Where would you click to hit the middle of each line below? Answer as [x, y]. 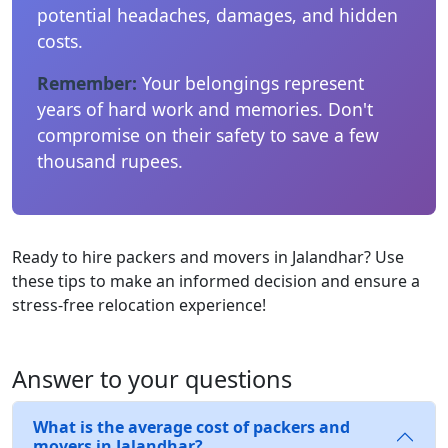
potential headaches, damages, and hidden [217, 14]
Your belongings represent [250, 82]
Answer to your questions [152, 378]
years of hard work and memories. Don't [205, 108]
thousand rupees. [110, 160]
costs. [60, 40]
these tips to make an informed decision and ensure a [216, 280]
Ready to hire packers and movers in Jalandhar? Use [208, 256]
